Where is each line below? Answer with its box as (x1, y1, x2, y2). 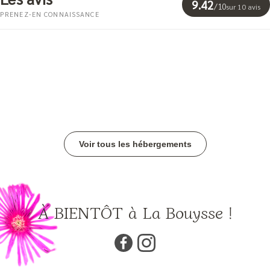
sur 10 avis (226, 1, 260, 11)
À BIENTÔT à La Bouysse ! (37, 200, 233, 224)
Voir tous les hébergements (78, 139, 192, 149)
